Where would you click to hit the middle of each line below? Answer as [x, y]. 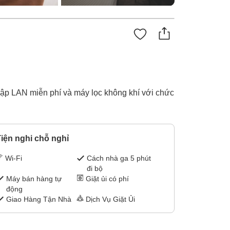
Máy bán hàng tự [34, 179]
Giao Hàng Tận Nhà [39, 199]
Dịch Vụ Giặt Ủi [111, 199]
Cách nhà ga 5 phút [119, 158]
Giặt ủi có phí [108, 179]
